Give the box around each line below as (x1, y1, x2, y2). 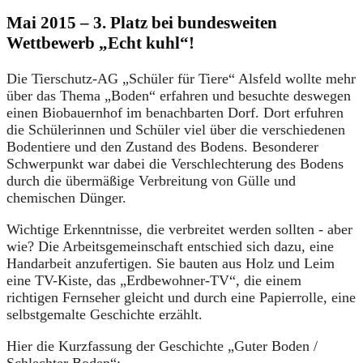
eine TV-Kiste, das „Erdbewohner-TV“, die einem (6, 272, 301, 289)
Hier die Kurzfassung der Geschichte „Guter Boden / (6, 338, 318, 355)
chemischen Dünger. (6, 190, 126, 207)
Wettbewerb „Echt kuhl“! (6, 33, 194, 53)
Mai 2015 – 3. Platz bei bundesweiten (6, 13, 277, 33)
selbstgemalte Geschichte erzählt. (6, 306, 203, 323)
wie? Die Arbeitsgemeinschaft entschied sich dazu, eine (6, 238, 334, 255)
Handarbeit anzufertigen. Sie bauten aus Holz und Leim (6, 255, 335, 272)
